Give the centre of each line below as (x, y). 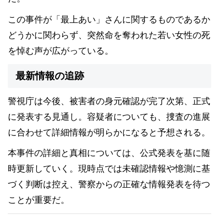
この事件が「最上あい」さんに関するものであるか (109, 20)
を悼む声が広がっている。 (61, 51)
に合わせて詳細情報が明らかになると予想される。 (109, 132)
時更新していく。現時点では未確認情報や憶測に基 (109, 169)
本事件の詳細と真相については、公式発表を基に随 (109, 153)
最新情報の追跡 (50, 76)
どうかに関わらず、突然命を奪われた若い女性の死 (109, 35)
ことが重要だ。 (39, 200)
